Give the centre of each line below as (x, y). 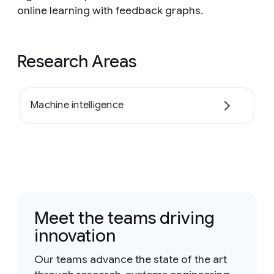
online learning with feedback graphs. (110, 10)
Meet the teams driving (124, 218)
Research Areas (77, 61)
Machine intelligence (77, 106)
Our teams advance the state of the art (131, 259)
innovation (75, 235)
